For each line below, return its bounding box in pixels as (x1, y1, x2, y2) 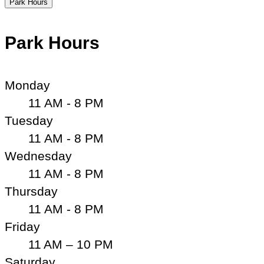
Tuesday (5, 114, 53, 128)
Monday (5, 78, 50, 93)
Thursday (5, 184, 58, 199)
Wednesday (5, 149, 72, 163)
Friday (5, 220, 40, 234)
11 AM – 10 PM (28, 237, 113, 252)
